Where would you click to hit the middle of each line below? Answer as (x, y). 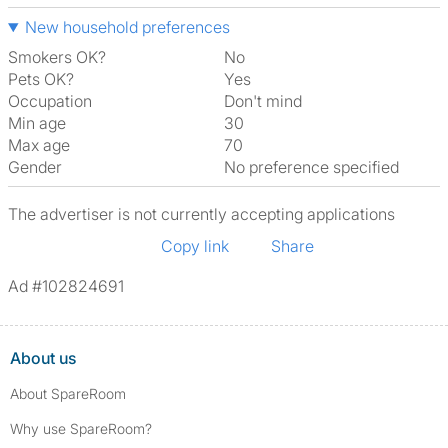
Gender (35, 167)
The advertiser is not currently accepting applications (201, 214)
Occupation (50, 101)
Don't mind (268, 101)
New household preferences (127, 27)
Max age (39, 145)
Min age (37, 123)
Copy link (195, 246)
